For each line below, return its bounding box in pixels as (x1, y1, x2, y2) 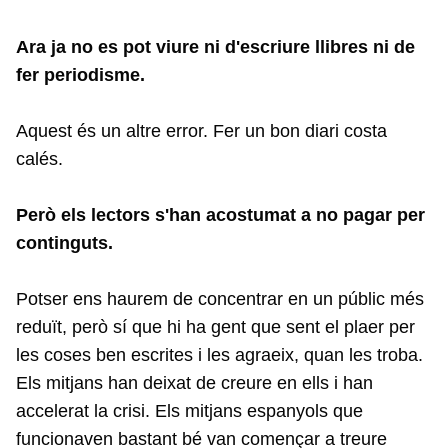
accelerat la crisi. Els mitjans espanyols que (16, 401, 363, 422)
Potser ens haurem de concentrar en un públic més (16, 289, 424, 310)
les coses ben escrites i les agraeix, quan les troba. (16, 345, 423, 366)
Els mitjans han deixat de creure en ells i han (16, 373, 373, 394)
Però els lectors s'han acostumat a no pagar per (16, 205, 425, 226)
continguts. (16, 233, 113, 254)
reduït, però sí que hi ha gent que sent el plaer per (16, 317, 415, 338)
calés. (16, 149, 63, 170)
